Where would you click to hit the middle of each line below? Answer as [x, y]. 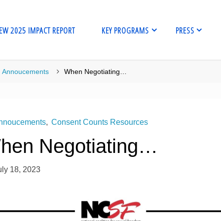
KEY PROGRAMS [125, 30]
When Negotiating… [96, 72]
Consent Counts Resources [100, 122]
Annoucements [26, 72]
